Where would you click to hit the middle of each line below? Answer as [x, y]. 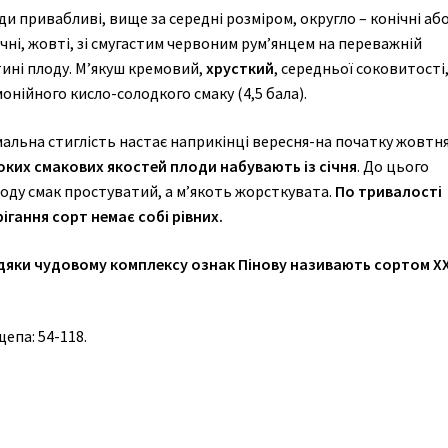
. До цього [392, 166]
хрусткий [239, 68]
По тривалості [388, 191]
